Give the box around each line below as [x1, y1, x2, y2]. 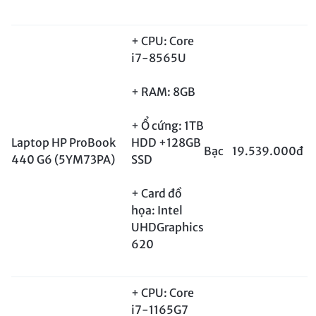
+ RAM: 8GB [131, 85, 195, 99]
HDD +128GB [131, 135, 201, 150]
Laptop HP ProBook [11, 135, 116, 150]
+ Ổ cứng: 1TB [131, 119, 204, 133]
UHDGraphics [131, 220, 204, 235]
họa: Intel [131, 203, 183, 218]
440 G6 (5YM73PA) [11, 152, 115, 167]
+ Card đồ [131, 186, 182, 201]
